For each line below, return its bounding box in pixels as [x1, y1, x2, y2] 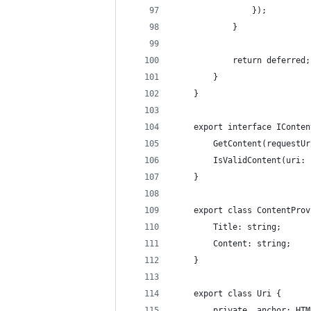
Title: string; [174, 222, 281, 232]
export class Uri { [174, 289, 281, 299]
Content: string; [174, 239, 291, 249]
